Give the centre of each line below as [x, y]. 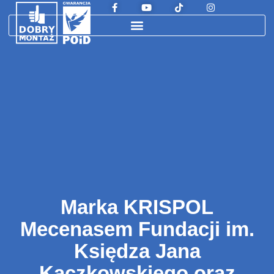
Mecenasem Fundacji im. [137, 229]
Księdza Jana [137, 251]
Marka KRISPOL [137, 207]
